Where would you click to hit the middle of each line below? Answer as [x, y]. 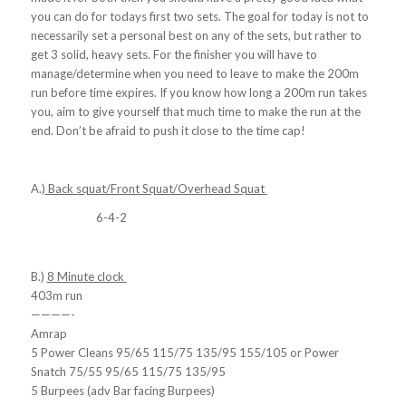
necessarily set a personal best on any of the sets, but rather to [196, 36]
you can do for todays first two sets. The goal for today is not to [199, 17]
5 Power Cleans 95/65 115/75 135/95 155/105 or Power [184, 352]
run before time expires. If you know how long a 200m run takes [198, 93]
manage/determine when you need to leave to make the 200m [194, 74]
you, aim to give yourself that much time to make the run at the [195, 112]
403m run [56, 295]
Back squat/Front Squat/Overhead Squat [156, 189]
